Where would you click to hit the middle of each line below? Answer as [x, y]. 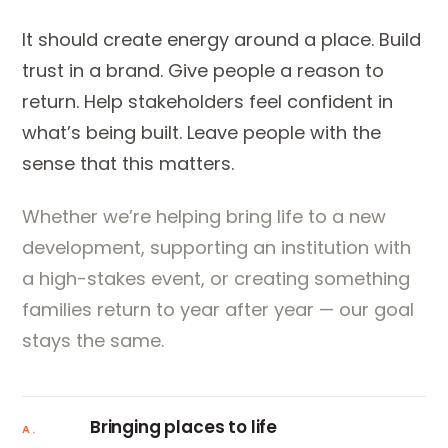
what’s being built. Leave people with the [201, 132]
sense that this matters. [128, 163]
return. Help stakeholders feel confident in [207, 101]
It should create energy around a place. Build [221, 39]
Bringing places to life [184, 427]
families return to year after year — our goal [218, 309]
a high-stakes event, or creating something [216, 278]
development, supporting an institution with [216, 247]
